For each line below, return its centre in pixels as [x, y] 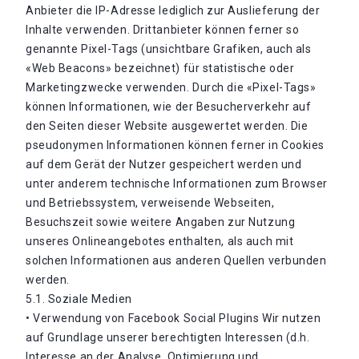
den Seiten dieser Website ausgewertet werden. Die [167, 126]
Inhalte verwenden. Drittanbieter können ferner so [163, 30]
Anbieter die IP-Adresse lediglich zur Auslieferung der [173, 10]
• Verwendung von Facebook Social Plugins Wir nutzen [173, 318]
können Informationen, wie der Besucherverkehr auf [169, 107]
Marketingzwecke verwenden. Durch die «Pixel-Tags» [171, 87]
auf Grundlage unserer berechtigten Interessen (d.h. [168, 337]
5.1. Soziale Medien [79, 299]
